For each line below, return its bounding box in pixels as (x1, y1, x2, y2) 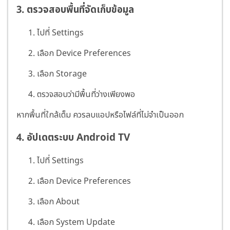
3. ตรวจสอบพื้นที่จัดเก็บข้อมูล (16, 2, 134, 17)
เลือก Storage (37, 67, 87, 80)
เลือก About (37, 196, 80, 208)
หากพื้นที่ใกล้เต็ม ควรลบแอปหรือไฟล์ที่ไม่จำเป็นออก (16, 108, 184, 121)
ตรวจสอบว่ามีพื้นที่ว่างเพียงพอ (37, 88, 135, 101)
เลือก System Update (37, 216, 115, 229)
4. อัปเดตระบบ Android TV (16, 130, 130, 145)
